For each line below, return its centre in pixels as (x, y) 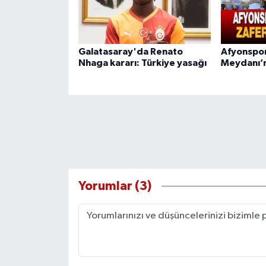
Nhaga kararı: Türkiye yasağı (142, 63)
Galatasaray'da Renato (130, 51)
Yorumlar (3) (115, 186)
